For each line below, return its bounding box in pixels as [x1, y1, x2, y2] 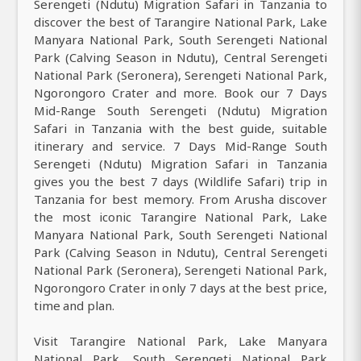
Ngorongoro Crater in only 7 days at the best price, [34, 280, 327, 297]
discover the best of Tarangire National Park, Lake [34, 14, 327, 31]
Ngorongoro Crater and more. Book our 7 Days [34, 85, 327, 102]
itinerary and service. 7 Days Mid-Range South [34, 138, 327, 155]
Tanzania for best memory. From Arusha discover [34, 191, 327, 208]
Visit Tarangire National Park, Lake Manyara [34, 333, 327, 350]
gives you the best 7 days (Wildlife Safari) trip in [34, 173, 327, 190]
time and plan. [34, 297, 114, 314]
